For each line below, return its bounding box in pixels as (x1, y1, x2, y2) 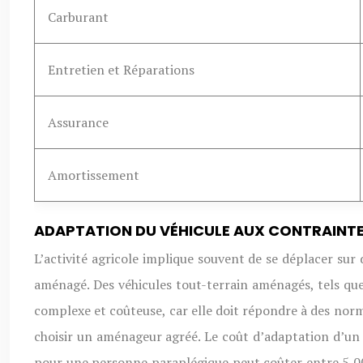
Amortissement (48, 166, 139, 185)
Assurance (48, 113, 109, 132)
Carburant (48, 8, 109, 27)
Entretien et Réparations (48, 61, 194, 79)
